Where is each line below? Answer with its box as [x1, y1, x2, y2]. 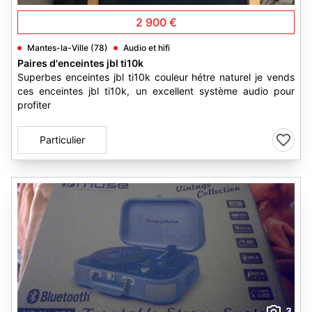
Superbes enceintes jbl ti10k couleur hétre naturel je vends [17, 71, 295, 83]
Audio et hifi [123, 42, 170, 53]
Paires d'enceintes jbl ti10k [17, 57, 143, 69]
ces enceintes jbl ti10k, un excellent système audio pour [17, 85, 295, 97]
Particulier [39, 134, 85, 146]
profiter [17, 99, 51, 111]
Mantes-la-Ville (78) [27, 42, 108, 53]
